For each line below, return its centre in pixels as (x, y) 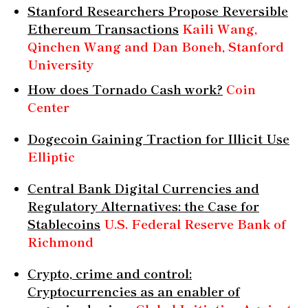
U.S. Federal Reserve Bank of (195, 223)
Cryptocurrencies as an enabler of (134, 290)
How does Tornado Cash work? (125, 88)
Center (48, 106)
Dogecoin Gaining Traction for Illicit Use (158, 138)
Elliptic (51, 156)
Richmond (60, 241)
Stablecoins (64, 223)
